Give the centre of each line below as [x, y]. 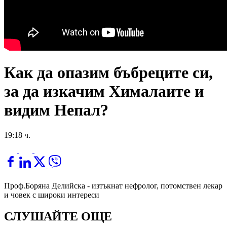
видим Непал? [56, 110]
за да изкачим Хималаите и [104, 91]
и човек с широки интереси [52, 195]
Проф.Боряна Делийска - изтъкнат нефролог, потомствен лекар [113, 185]
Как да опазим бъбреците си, [108, 73]
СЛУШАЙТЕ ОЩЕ [58, 216]
